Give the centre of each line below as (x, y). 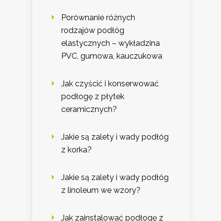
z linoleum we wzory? (101, 190)
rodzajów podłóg (93, 31)
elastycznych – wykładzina (110, 43)
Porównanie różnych (98, 18)
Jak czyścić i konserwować (110, 84)
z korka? (76, 150)
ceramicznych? (89, 110)
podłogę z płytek (93, 97)
